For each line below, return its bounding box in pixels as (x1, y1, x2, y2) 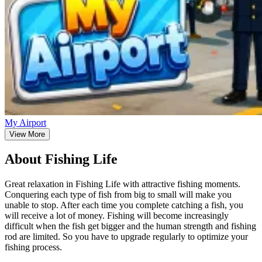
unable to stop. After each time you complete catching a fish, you (5, 200, 243, 211)
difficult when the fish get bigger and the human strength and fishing (5, 221, 256, 232)
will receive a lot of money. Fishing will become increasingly (5, 211, 229, 221)
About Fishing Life (5, 151, 118, 167)
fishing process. (5, 242, 62, 253)
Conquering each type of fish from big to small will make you (5, 189, 232, 200)
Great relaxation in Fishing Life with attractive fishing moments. (5, 179, 240, 189)
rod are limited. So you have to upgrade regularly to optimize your (5, 232, 248, 242)
